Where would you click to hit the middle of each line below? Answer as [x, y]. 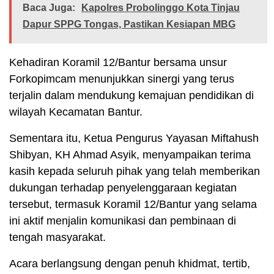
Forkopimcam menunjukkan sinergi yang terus [122, 79]
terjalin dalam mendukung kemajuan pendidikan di [131, 95]
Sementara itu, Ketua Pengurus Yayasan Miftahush [134, 138]
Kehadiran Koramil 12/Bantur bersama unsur [118, 62]
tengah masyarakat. [57, 237]
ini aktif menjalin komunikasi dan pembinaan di [123, 220]
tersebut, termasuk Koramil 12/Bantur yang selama [133, 204]
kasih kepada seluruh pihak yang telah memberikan [135, 171]
